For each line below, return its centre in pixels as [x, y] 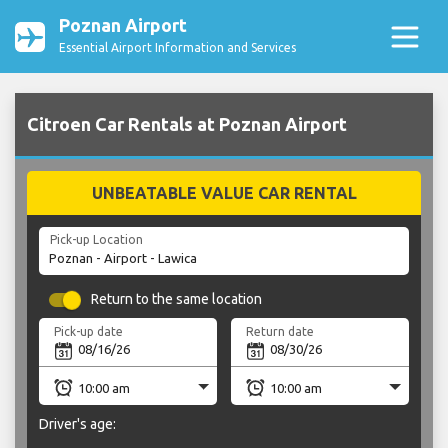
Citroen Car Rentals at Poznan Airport [187, 124]
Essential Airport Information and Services [177, 47]
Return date [280, 331]
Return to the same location [177, 299]
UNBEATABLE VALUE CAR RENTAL [224, 193]
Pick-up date [89, 331]
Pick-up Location [96, 240]
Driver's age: [77, 423]
